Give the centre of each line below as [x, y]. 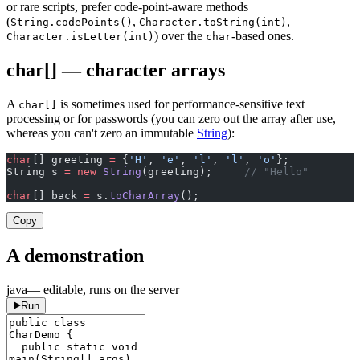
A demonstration [75, 255]
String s [35, 171]
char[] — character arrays [116, 70]
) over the [180, 36]
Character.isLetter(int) [80, 37]
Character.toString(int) [213, 22]
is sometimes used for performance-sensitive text [181, 104]
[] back [58, 195]
